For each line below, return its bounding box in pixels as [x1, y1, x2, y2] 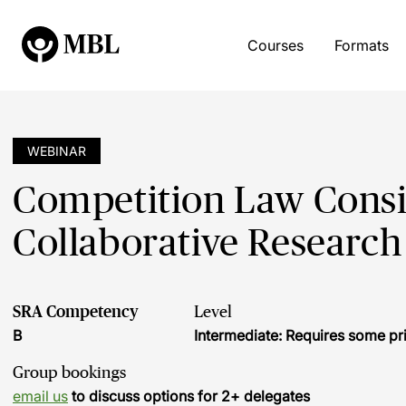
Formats [333, 36, 389, 54]
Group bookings [13, 363, 126, 382]
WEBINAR [27, 143, 86, 159]
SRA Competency [13, 303, 139, 321]
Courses [246, 36, 304, 54]
